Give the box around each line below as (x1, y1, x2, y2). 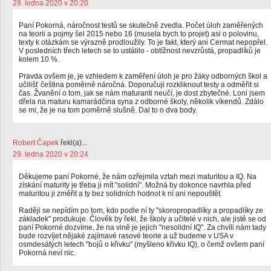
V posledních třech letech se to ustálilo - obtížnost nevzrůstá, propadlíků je (19, 47, 261, 55)
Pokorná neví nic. (19, 249, 76, 257)
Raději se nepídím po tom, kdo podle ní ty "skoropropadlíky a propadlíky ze (19, 206, 263, 215)
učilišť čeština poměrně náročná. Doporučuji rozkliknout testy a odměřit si (19, 80, 259, 89)
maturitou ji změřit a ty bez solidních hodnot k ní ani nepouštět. (19, 189, 222, 198)
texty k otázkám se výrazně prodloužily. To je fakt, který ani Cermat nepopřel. (19, 38, 267, 47)
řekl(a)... (59, 139, 87, 147)
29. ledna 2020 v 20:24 (13, 150, 88, 158)
